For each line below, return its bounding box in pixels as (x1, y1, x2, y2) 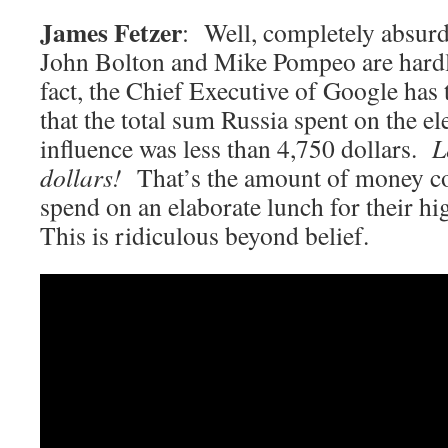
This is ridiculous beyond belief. (40, 218, 369, 253)
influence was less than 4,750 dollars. (40, 131, 432, 166)
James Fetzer (40, 13, 182, 52)
